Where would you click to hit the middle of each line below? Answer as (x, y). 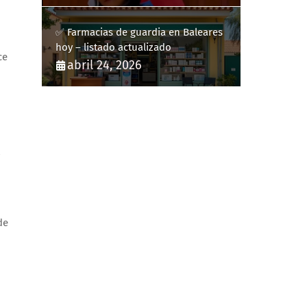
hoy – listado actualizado (113, 47)
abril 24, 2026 (105, 65)
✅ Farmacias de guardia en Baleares (139, 32)
